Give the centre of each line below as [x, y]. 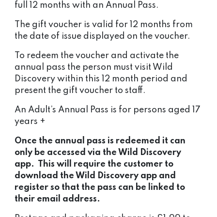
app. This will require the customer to [94, 164]
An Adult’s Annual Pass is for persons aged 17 [108, 110]
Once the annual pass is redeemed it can [100, 141]
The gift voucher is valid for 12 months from [104, 25]
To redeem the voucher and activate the [97, 56]
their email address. [59, 199]
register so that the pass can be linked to [100, 188]
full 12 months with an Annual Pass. [87, 6]
